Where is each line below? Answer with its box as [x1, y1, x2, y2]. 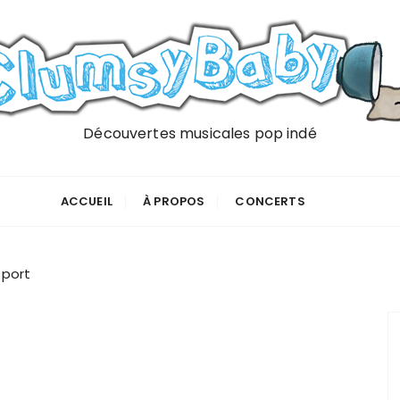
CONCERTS [235, 193, 305, 210]
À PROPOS [143, 193, 205, 210]
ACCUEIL [60, 193, 112, 210]
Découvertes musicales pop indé [83, 123, 317, 144]
